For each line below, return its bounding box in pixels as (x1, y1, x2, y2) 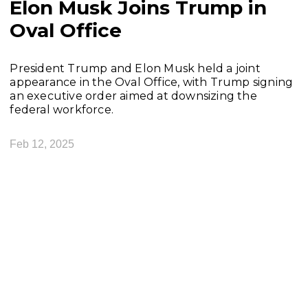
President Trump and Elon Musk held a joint (10, 61, 261, 75)
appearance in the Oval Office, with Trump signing (10, 75, 294, 89)
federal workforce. (10, 102, 113, 116)
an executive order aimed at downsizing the (10, 89, 257, 102)
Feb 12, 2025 (10, 138, 75, 151)
